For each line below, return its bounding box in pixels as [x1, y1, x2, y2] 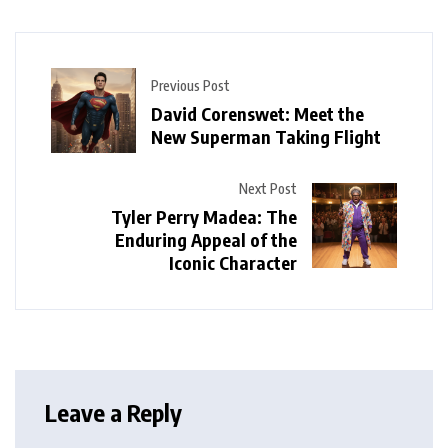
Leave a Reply [45, 397, 182, 428]
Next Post [239, 180, 297, 198]
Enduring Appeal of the [115, 228, 297, 252]
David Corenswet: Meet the [151, 101, 364, 125]
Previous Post [151, 76, 230, 94]
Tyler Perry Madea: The [111, 205, 297, 229]
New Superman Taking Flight [151, 124, 381, 148]
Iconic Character [169, 251, 297, 275]
